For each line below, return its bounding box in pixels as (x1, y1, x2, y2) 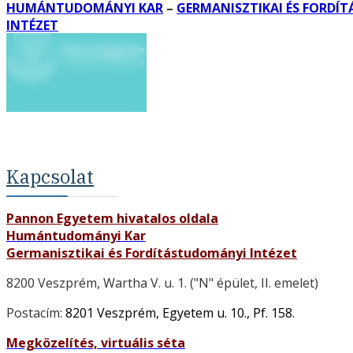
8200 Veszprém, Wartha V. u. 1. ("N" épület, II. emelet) (6, 274, 318, 292)
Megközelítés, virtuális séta (6, 334, 185, 351)
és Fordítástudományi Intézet (105, 244, 297, 262)
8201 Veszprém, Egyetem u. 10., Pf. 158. (65, 304, 298, 321)
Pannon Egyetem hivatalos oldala (6, 210, 218, 227)
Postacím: (6, 304, 65, 321)
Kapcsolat (6, 164, 94, 189)
